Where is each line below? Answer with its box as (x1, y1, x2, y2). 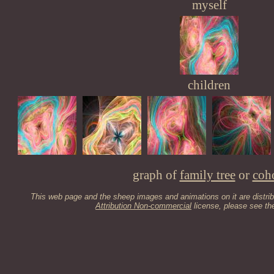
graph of (132, 168, 180, 182)
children (188, 78, 231, 92)
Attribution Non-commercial (95, 201, 191, 210)
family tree (179, 168, 235, 182)
